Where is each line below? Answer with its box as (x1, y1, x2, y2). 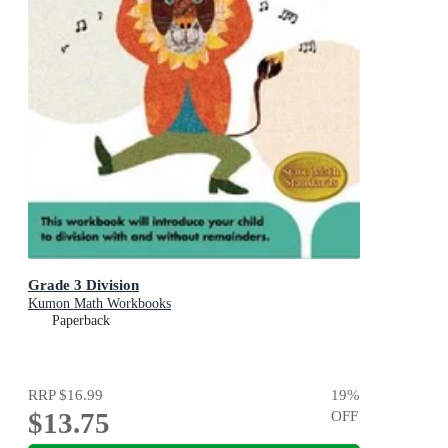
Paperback (52, 313, 110, 329)
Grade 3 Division (28, 276, 139, 294)
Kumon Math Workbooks (28, 296, 171, 312)
